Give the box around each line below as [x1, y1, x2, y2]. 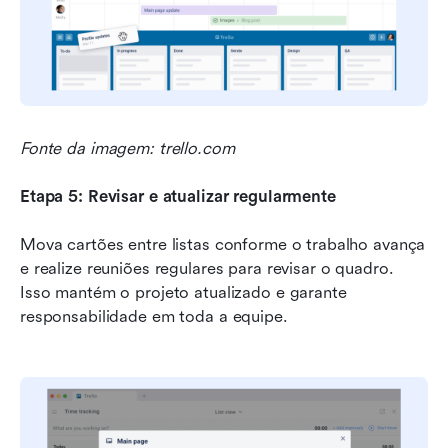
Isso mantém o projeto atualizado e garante [20, 283, 347, 303]
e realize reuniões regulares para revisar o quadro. [20, 259, 394, 279]
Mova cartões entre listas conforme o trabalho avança [20, 235, 426, 255]
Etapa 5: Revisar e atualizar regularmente [20, 187, 336, 207]
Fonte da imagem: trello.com [20, 139, 235, 159]
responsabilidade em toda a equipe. [20, 307, 288, 327]
